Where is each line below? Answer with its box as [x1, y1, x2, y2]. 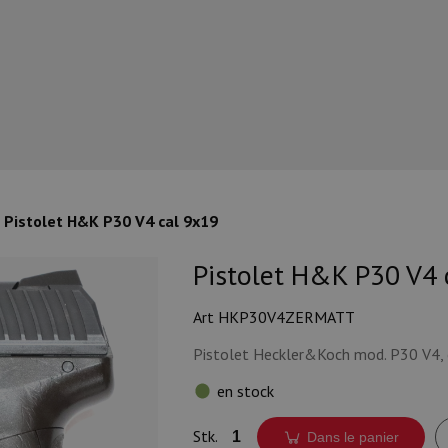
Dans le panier [307, 429, 400, 445]
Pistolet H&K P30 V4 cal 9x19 [4, 211, 218, 231]
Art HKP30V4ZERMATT [192, 307, 355, 327]
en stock [216, 381, 274, 401]
